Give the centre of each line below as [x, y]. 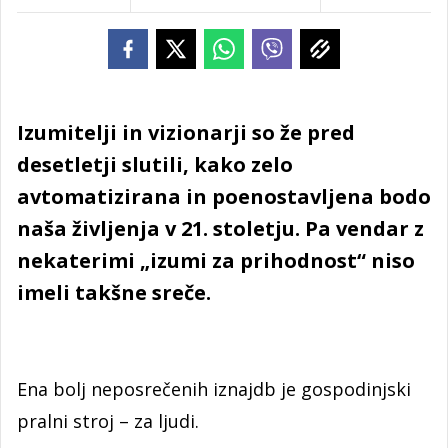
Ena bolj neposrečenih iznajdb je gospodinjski [214, 389]
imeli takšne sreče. [114, 292]
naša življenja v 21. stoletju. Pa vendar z [220, 228]
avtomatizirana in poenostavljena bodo [224, 196]
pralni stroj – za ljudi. [108, 421]
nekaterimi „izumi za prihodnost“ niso [216, 260]
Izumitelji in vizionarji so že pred [186, 132]
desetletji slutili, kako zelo [155, 164]
